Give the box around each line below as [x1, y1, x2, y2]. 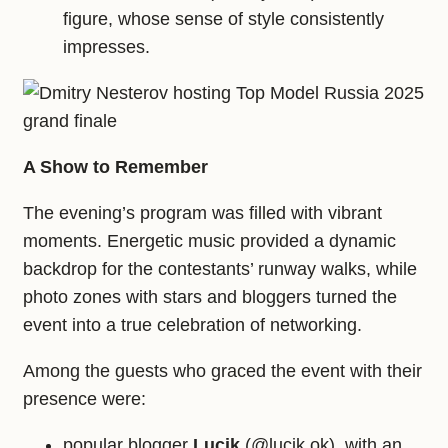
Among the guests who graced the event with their [23, 361, 422, 382]
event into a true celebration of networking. [23, 315, 362, 336]
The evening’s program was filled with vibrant [23, 203, 382, 224]
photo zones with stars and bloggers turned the [23, 287, 397, 308]
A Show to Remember [23, 157, 208, 178]
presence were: [23, 389, 146, 410]
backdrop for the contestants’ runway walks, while [23, 259, 417, 280]
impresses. [63, 37, 150, 58]
